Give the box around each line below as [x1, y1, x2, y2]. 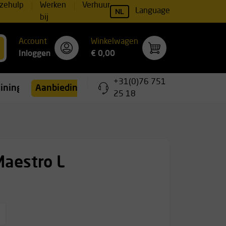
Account [19, 38, 47, 46]
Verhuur [82, 1, 110, 10]
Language [135, 7, 170, 15]
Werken [40, 1, 66, 10]
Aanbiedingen [35, 83, 94, 93]
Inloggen [19, 50, 50, 58]
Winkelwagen [91, 38, 138, 46]
